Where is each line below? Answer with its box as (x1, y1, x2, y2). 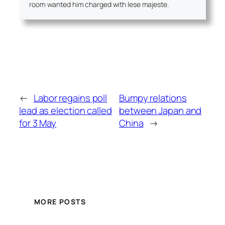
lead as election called (19, 104, 112, 118)
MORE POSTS (34, 196, 86, 206)
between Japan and (119, 104, 202, 118)
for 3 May (19, 117, 57, 130)
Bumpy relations (119, 91, 187, 105)
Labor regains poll (33, 91, 107, 105)
